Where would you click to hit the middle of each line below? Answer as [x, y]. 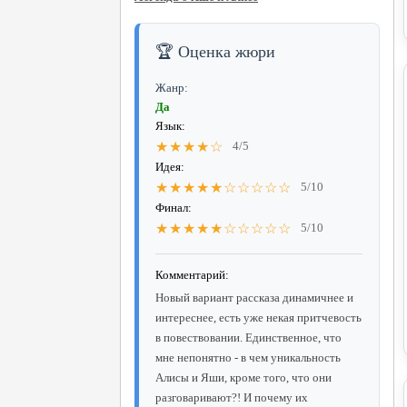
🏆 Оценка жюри [215, 51]
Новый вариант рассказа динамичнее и [254, 297]
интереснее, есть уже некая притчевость [258, 317]
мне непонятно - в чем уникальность [248, 357]
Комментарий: [192, 274]
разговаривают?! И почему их [232, 397]
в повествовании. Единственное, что [248, 337]
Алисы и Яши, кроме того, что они [243, 377]
